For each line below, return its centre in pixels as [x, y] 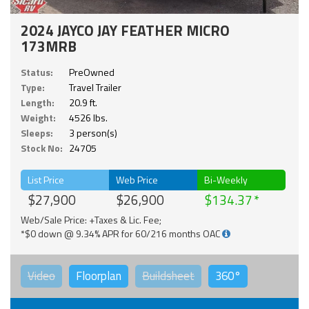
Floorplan [99, 276]
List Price [46, 179]
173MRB [49, 46]
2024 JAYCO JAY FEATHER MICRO [125, 30]
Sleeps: [37, 132]
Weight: [38, 117]
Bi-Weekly [226, 179]
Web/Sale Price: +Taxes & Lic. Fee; [91, 219]
